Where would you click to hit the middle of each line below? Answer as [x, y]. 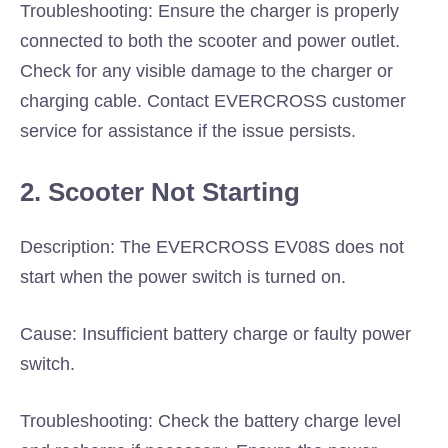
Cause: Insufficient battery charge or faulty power [215, 334]
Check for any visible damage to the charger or [206, 71]
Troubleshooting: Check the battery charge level [210, 421]
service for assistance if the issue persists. [188, 131]
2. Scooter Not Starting [160, 192]
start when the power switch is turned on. [183, 277]
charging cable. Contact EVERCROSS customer [213, 101]
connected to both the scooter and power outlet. [210, 41]
